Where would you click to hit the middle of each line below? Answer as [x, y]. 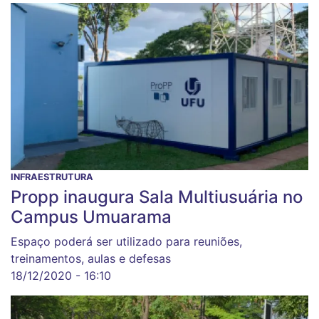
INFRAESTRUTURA [52, 177]
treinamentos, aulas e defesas [91, 258]
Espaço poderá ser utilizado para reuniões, [126, 241]
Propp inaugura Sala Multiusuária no [157, 197]
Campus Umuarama [91, 216]
